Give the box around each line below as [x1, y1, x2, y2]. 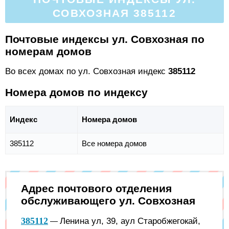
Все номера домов [82, 139, 147, 148]
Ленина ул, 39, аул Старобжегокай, [60, 216, 200, 226]
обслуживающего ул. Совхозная [21, 195, 195, 207]
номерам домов [5, 45, 91, 57]
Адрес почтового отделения [21, 182, 172, 195]
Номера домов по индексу [5, 86, 148, 99]
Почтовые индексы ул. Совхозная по [5, 33, 204, 45]
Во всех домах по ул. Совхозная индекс [5, 66, 168, 77]
